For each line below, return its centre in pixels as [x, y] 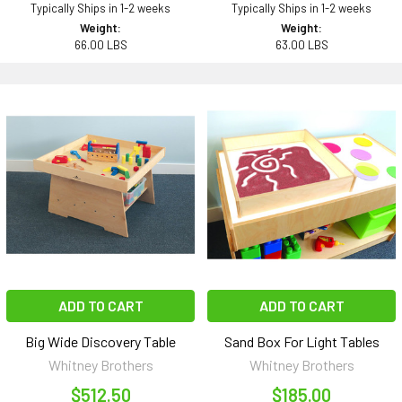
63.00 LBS [301, 45]
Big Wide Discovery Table [100, 342]
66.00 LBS [100, 45]
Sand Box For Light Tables [301, 342]
